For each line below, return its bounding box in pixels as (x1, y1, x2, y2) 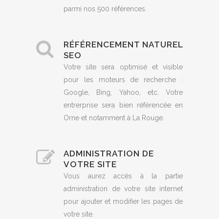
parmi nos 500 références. (64, 5, 147, 13)
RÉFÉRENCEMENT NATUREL (64, 40, 183, 50)
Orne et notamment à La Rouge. (64, 114, 164, 122)
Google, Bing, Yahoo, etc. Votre (64, 88, 183, 97)
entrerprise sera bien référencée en (64, 101, 183, 109)
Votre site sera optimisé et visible (64, 63, 183, 71)
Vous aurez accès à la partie (64, 172, 183, 180)
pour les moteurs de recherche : (64, 76, 183, 84)
